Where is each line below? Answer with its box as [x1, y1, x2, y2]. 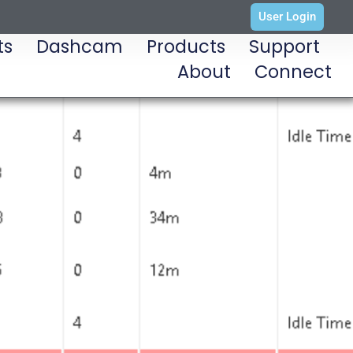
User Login [258, 9, 317, 24]
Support [249, 34, 321, 59]
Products [147, 34, 226, 59]
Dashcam [36, 34, 124, 59]
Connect [255, 59, 333, 84]
